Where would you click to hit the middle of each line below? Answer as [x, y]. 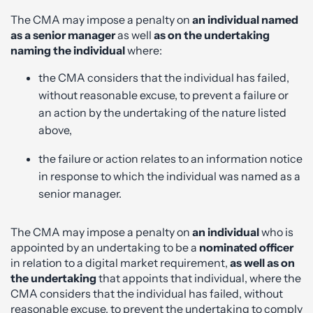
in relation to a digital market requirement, [119, 262]
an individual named [245, 19]
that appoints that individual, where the [199, 278]
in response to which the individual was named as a [169, 176]
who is [276, 232]
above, [55, 130]
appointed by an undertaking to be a [105, 247]
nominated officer [246, 247]
